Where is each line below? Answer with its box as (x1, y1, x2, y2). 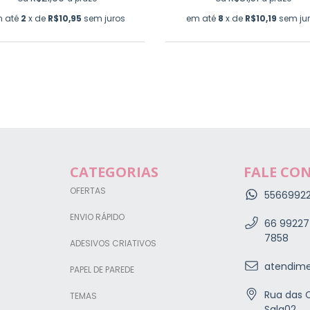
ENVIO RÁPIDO (70, 210, 125, 223)
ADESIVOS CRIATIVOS (70, 237, 156, 249)
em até (185, 12, 218, 24)
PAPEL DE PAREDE (70, 263, 134, 275)
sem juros (84, 12, 125, 24)
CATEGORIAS (70, 162, 158, 181)
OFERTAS (70, 184, 106, 197)
